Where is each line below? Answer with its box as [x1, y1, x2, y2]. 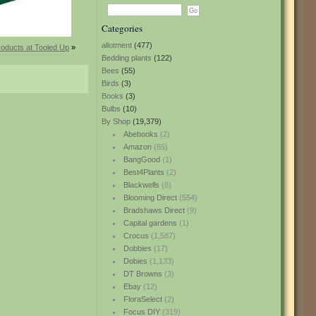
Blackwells [123, 181, 159, 189]
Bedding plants [102, 54, 152, 62]
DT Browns [123, 269, 162, 278]
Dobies [123, 257, 147, 265]
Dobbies [123, 244, 152, 253]
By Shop [102, 117, 130, 126]
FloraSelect [123, 295, 162, 303]
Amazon [123, 142, 152, 151]
